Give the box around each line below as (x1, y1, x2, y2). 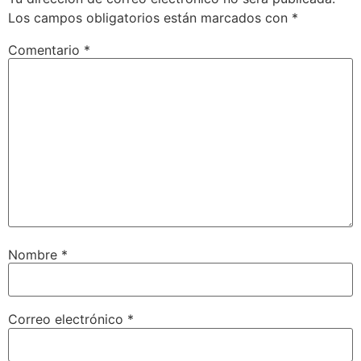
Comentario (8, 41, 84, 58)
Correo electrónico (8, 311, 127, 328)
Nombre (8, 246, 61, 263)
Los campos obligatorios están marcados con (8, 9, 292, 26)
